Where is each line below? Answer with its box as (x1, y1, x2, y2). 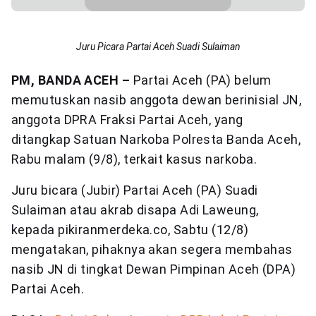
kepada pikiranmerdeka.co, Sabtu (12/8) (11, 222, 249, 237)
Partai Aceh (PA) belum (130, 73, 272, 87)
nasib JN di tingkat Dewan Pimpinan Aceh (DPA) (11, 262, 296, 276)
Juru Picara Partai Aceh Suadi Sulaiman (75, 41, 241, 52)
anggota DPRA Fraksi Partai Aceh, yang (11, 112, 243, 127)
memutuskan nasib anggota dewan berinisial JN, (11, 92, 302, 107)
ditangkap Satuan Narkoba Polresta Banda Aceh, (11, 132, 301, 147)
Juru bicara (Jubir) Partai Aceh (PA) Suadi (11, 183, 258, 197)
